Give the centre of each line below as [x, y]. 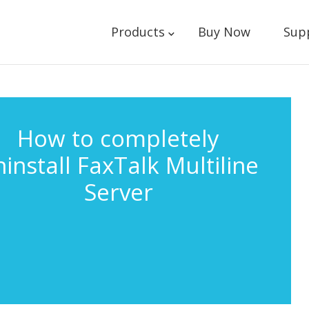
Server [118, 192]
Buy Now [224, 32]
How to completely [119, 138]
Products [138, 32]
